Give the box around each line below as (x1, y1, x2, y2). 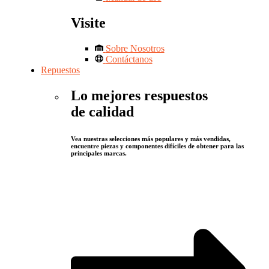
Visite (71, 15, 106, 31)
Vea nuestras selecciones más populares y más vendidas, (71, 135, 231, 143)
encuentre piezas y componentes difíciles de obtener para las (71, 142, 244, 150)
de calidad (71, 104, 134, 120)
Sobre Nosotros (105, 43, 165, 54)
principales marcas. (71, 150, 127, 157)
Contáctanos (105, 54, 153, 65)
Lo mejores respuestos (71, 88, 208, 104)
